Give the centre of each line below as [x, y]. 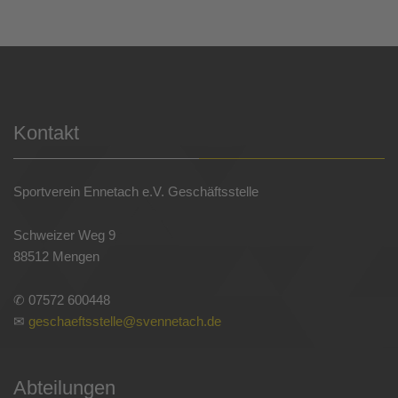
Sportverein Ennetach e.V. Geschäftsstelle [136, 191]
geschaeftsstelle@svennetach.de [125, 321]
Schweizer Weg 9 [64, 235]
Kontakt [46, 132]
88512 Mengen [56, 256]
